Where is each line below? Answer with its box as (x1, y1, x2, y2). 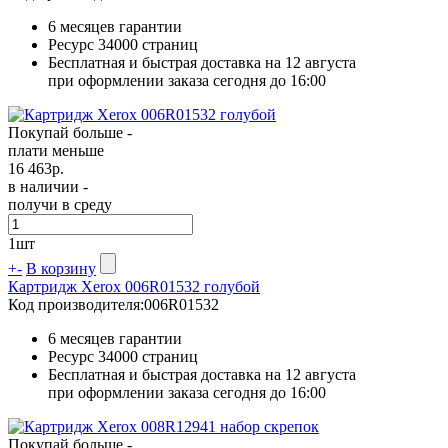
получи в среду (8, 195, 112, 213)
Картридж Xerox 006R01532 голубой (8, 277, 260, 295)
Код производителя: (8, 295, 144, 313)
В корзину (26, 259, 96, 277)
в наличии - (8, 177, 88, 195)
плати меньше (8, 141, 104, 159)
